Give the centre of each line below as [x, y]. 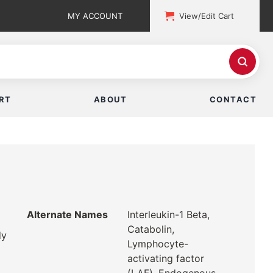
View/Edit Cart [207, 16]
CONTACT [233, 100]
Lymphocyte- [158, 244]
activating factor [165, 259]
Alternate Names [67, 215]
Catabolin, [151, 229]
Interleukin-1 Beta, [168, 215]
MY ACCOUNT [95, 16]
